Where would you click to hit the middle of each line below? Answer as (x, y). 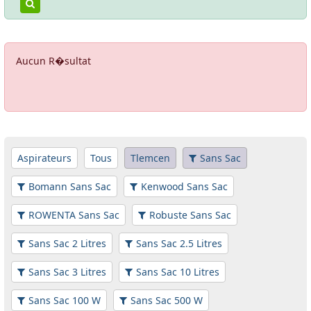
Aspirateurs (44, 158)
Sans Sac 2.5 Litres (179, 243)
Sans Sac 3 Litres (67, 272)
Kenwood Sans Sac (184, 186)
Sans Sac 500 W (167, 300)
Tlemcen (150, 158)
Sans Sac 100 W (65, 300)
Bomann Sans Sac (70, 186)
